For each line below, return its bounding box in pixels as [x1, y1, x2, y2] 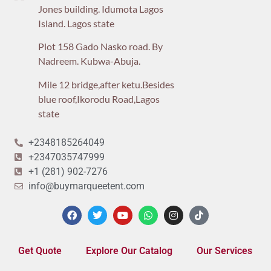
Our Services [197, 245, 252, 257]
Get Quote [18, 245, 62, 257]
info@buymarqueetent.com [28, 180, 145, 192]
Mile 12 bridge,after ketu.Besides [38, 78, 174, 90]
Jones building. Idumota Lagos [38, 3, 163, 15]
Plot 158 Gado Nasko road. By [38, 41, 163, 53]
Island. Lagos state [38, 18, 114, 29]
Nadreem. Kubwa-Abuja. [38, 55, 142, 67]
